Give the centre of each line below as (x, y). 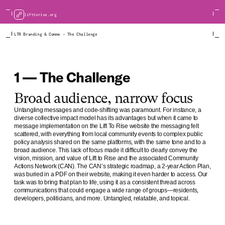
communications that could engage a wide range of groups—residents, (106, 191)
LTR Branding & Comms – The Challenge (56, 34)
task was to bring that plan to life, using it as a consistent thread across (105, 183)
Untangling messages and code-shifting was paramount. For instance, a (108, 110)
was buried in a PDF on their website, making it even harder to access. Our (111, 175)
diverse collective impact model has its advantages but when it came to (106, 118)
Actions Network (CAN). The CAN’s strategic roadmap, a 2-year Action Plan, (113, 166)
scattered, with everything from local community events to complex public (108, 134)
